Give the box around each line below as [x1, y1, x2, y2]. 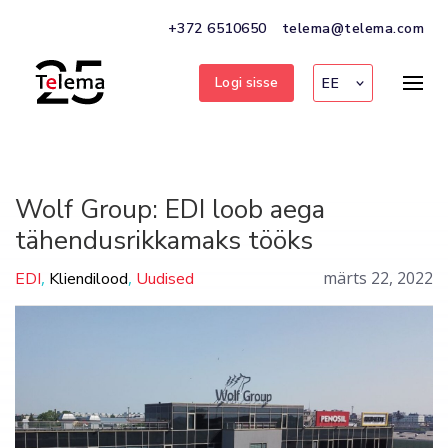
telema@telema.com [281, 18, 424, 38]
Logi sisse [215, 72, 279, 92]
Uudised [136, 268, 194, 290]
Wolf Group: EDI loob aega [15, 192, 325, 227]
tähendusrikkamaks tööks [15, 223, 313, 258]
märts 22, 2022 [323, 267, 433, 289]
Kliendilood [49, 268, 128, 290]
